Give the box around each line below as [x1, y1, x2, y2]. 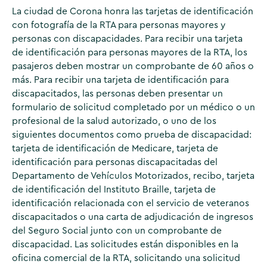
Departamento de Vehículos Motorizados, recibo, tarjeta [11, 171, 254, 181]
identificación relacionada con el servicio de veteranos [11, 198, 249, 209]
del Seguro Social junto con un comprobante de [11, 226, 222, 236]
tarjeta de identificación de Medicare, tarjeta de [11, 144, 218, 154]
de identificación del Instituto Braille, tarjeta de [11, 185, 216, 195]
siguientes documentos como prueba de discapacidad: [11, 130, 252, 140]
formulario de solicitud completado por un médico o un [11, 103, 255, 113]
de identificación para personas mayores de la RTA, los [11, 48, 247, 58]
